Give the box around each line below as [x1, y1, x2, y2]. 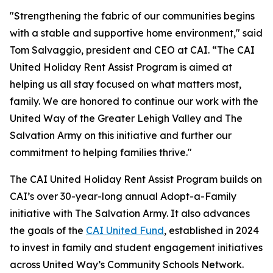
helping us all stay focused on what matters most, [10, 77, 241, 90]
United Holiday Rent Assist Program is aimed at [10, 60, 232, 73]
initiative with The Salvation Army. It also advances [10, 207, 250, 219]
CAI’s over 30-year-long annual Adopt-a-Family [10, 190, 236, 202]
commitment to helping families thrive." [10, 146, 192, 158]
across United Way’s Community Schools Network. [10, 258, 244, 271]
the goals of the [10, 224, 86, 236]
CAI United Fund [86, 224, 164, 236]
